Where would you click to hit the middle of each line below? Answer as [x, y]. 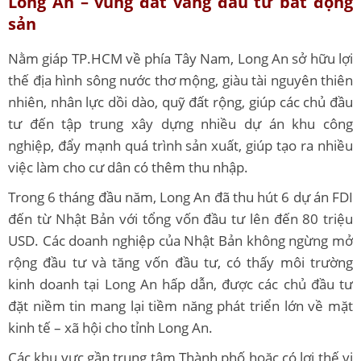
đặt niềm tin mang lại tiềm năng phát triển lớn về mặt [180, 306]
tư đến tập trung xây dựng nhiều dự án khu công [180, 124]
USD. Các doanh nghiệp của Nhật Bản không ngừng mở [180, 241]
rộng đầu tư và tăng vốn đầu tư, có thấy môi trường [180, 263]
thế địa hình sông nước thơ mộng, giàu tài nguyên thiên [180, 81]
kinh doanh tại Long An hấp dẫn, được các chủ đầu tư [180, 284]
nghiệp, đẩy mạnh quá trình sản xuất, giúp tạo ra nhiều [180, 146]
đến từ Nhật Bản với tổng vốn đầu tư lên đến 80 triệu [180, 219]
